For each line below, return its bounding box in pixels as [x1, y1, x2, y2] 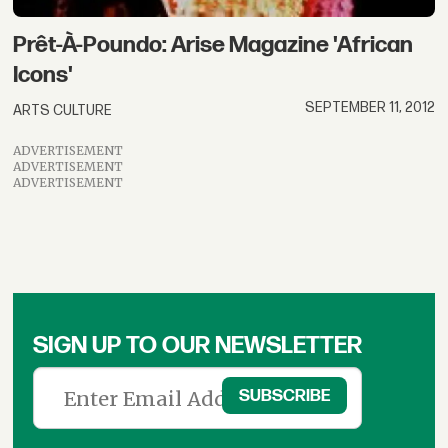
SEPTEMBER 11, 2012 [304, 99, 435, 117]
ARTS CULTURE [13, 101, 113, 119]
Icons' [13, 60, 74, 89]
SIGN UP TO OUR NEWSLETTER [33, 330, 363, 360]
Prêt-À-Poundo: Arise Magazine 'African [13, 30, 414, 59]
